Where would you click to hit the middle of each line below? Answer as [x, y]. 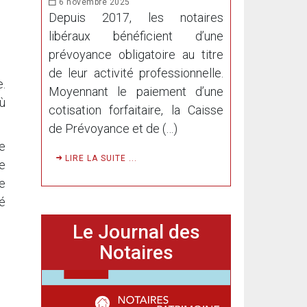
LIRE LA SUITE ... [100, 158]
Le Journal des [136, 232]
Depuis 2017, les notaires [136, 17]
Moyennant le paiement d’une [136, 91]
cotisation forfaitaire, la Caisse [136, 110]
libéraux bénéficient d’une [136, 36]
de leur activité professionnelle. [136, 73]
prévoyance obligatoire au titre [136, 54]
